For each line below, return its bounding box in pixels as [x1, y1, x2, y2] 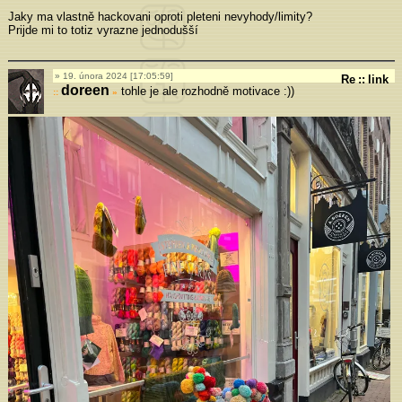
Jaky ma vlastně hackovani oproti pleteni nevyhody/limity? [7, 9, 312, 23]
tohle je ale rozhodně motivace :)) [117, 83, 294, 98]
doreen [60, 82, 109, 98]
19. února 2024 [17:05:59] [62, 70, 173, 81]
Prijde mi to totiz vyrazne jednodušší [7, 22, 198, 37]
